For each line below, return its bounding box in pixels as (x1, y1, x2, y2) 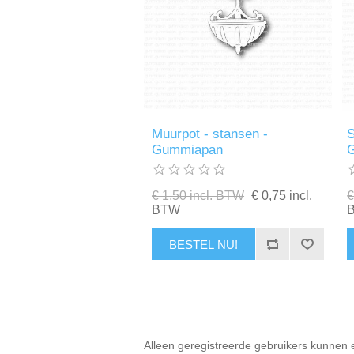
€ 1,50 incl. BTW (152, 189, 245, 203)
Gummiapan (152, 142, 224, 158)
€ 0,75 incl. (251, 189, 313, 203)
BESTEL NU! (168, 237, 238, 251)
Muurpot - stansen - (152, 126, 269, 142)
